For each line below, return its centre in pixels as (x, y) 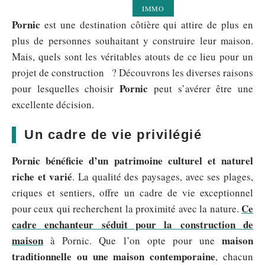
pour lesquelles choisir (66, 88)
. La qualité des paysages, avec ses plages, (163, 177)
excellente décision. (53, 104)
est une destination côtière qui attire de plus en (147, 25)
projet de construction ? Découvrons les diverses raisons (132, 72)
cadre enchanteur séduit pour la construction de (132, 224)
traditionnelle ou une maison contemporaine (114, 256)
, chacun (235, 256)
